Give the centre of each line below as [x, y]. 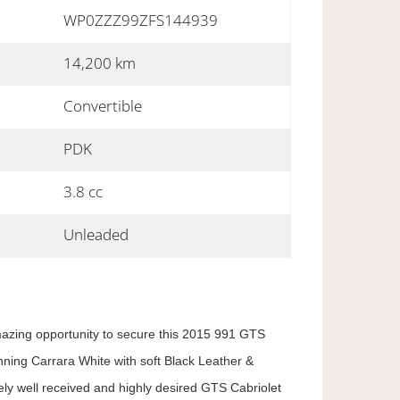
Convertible [103, 106]
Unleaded [96, 234]
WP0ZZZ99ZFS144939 [141, 20]
